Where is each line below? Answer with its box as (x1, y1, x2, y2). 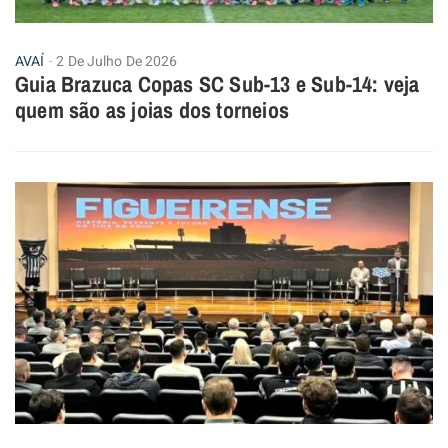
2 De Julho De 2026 (56, 50, 178, 72)
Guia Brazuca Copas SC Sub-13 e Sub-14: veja (15, 68, 420, 99)
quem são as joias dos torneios (15, 94, 289, 125)
